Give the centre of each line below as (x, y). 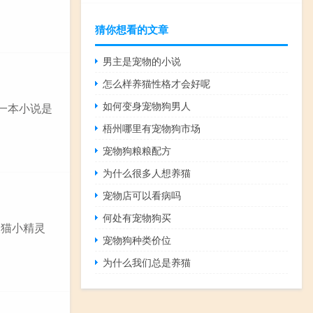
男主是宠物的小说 (142, 61)
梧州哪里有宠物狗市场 (152, 128)
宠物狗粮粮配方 (137, 151)
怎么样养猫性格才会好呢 (157, 83)
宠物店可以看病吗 (142, 195)
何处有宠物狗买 (137, 218)
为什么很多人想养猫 (147, 173)
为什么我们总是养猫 (147, 262)
